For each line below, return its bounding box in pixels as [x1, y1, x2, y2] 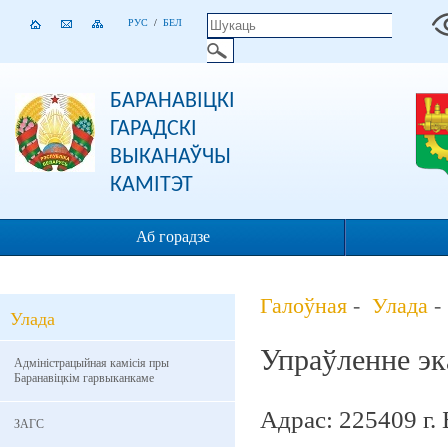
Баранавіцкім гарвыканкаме [14, 371, 154, 385]
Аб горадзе [136, 228, 210, 245]
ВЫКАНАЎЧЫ [110, 146, 231, 169]
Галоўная [260, 294, 347, 318]
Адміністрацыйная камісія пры [14, 356, 169, 370]
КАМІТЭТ [110, 174, 193, 197]
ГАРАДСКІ [110, 118, 197, 141]
